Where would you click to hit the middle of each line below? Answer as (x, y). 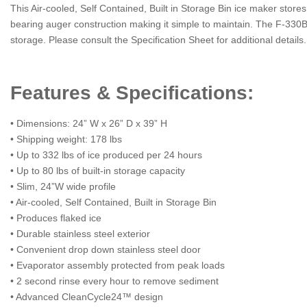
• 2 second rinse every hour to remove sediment (114, 281)
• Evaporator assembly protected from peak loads (118, 265)
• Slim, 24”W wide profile (63, 186)
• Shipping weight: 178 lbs (66, 139)
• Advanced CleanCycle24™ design (87, 296)
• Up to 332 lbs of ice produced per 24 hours (106, 155)
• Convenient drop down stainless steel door (106, 249)
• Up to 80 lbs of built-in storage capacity (98, 170)
